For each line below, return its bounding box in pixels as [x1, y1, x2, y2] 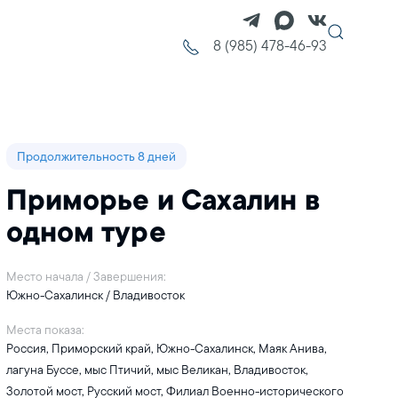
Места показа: [5, 322, 84, 338]
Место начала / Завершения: [5, 268, 166, 284]
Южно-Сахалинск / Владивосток [5, 287, 185, 303]
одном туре [5, 219, 166, 251]
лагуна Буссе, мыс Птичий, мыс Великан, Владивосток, [5, 362, 308, 378]
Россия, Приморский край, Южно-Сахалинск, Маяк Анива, [5, 340, 327, 356]
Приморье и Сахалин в [5, 187, 320, 219]
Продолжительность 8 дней [16, 148, 176, 164]
